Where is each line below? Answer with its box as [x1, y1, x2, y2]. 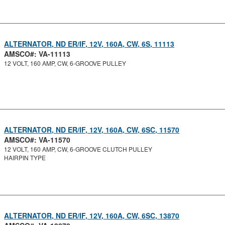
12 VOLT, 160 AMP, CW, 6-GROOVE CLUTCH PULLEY [4, 145, 153, 153]
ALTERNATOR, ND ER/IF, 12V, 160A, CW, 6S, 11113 [4, 39, 175, 49]
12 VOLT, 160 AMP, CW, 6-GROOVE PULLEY [4, 59, 127, 67]
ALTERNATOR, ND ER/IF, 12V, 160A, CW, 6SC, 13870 [4, 210, 180, 220]
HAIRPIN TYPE [4, 153, 46, 162]
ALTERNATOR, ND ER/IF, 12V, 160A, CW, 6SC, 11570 [4, 125, 180, 135]
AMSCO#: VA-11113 [4, 49, 71, 59]
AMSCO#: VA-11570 [4, 135, 71, 145]
